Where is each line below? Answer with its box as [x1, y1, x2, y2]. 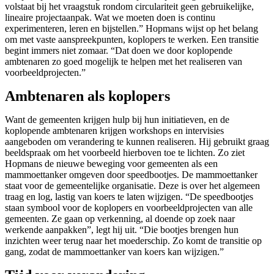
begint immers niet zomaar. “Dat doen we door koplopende [5, 45, 232, 56]
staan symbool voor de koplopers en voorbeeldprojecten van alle [5, 202, 253, 213]
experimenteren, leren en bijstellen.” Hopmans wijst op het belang [5, 23, 258, 34]
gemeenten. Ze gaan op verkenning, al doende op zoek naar [5, 213, 235, 224]
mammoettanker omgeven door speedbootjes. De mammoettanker [5, 169, 257, 180]
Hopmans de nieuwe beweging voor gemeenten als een [5, 158, 218, 169]
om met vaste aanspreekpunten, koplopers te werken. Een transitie [5, 34, 259, 45]
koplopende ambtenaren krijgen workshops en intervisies [5, 125, 224, 136]
